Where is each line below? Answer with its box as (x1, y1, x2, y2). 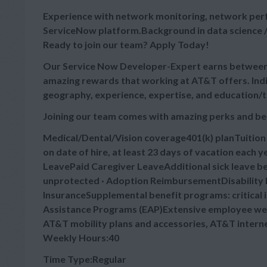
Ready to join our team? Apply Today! (43, 39, 209, 50)
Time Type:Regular (43, 253, 126, 265)
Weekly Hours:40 (43, 232, 119, 243)
